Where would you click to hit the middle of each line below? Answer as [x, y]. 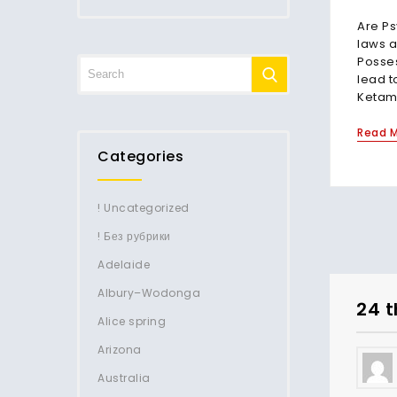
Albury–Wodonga [149, 293]
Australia [124, 378]
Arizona [120, 350]
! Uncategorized [144, 208]
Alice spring [132, 321]
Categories [140, 156]
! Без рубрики [134, 236]
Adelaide [124, 265]
